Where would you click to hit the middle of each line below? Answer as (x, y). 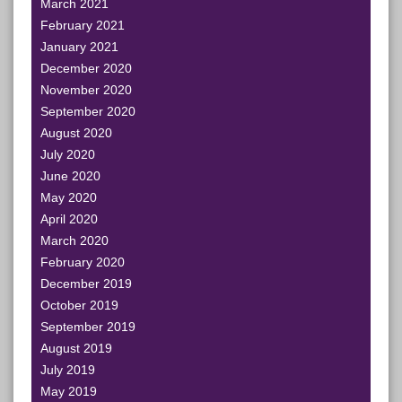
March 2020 (74, 240)
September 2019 (88, 327)
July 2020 (68, 154)
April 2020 (69, 219)
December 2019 (86, 284)
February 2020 (83, 262)
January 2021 (79, 47)
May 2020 (69, 197)
